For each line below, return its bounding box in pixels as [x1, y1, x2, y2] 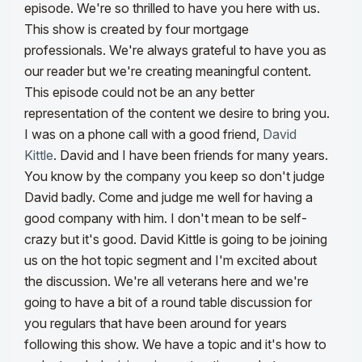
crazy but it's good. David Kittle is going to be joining [24, 231, 327, 248]
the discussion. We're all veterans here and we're [24, 273, 309, 290]
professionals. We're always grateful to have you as [24, 42, 326, 59]
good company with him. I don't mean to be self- [24, 210, 307, 227]
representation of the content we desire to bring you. [24, 105, 330, 122]
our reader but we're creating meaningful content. [24, 63, 311, 80]
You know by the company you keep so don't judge [24, 168, 325, 185]
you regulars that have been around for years [24, 315, 287, 332]
